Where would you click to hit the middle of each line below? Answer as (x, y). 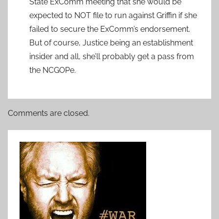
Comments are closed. (49, 113)
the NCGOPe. (53, 70)
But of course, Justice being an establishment (111, 43)
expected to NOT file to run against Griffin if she (113, 15)
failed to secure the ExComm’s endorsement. (110, 29)
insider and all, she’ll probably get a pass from (112, 56)
